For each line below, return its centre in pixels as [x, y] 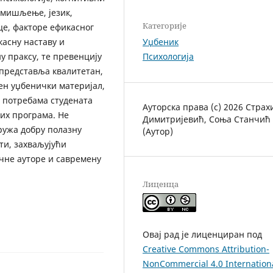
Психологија [168, 57]
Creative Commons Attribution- [206, 249]
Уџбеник [161, 42]
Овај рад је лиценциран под [202, 235]
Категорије [165, 26]
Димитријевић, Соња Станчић [207, 119]
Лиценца [161, 184]
